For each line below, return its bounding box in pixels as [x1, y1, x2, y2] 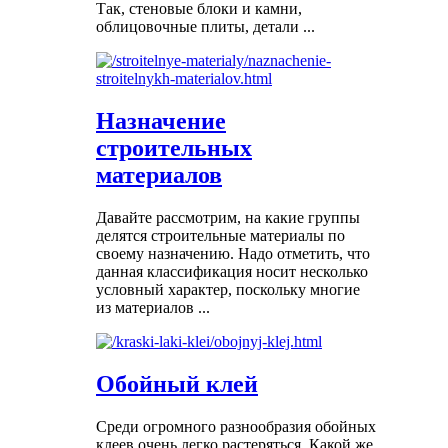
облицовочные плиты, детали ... [96, 18, 315, 36]
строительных [96, 135, 252, 162]
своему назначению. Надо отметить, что [96, 245, 370, 263]
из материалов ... [96, 299, 210, 317]
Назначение [96, 108, 226, 135]
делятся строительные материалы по [96, 227, 345, 245]
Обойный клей [96, 370, 258, 397]
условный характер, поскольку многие [96, 281, 360, 299]
